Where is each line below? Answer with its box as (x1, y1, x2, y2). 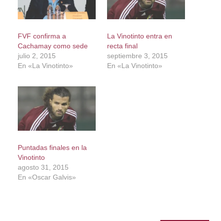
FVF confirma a (17, 32, 66, 40)
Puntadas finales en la (17, 144, 87, 152)
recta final (107, 42, 138, 50)
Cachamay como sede (17, 42, 88, 50)
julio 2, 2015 (17, 52, 56, 60)
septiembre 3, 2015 (107, 52, 168, 60)
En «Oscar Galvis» (17, 173, 76, 182)
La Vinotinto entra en (107, 32, 172, 40)
